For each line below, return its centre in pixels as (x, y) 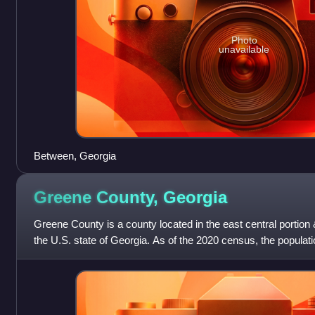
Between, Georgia (75, 155)
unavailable (244, 49)
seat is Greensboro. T (83, 256)
